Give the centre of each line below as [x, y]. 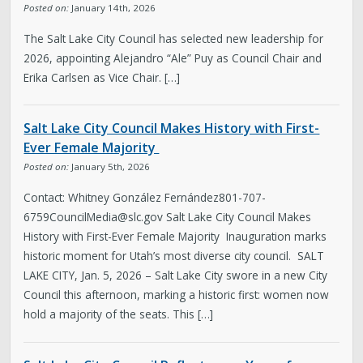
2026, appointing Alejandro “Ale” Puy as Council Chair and [173, 58]
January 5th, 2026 [110, 167]
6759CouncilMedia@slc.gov [94, 216]
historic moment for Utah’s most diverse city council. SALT [174, 255]
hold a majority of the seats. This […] [119, 314]
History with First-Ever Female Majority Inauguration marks [175, 236]
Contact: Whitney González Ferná [109, 197]
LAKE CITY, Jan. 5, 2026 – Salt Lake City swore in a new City [176, 275]
